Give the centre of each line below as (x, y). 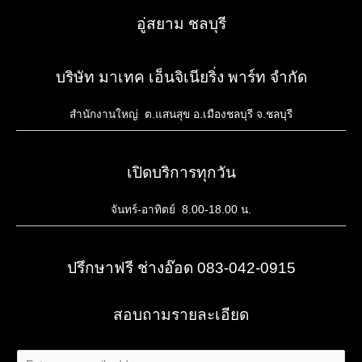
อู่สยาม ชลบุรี (181, 23)
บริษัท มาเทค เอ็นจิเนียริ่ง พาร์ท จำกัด (181, 77)
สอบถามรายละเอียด (181, 314)
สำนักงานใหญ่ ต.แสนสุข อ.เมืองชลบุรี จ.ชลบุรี (181, 115)
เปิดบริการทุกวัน (181, 173)
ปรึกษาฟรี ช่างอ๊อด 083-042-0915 (181, 268)
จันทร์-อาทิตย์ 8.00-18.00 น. (181, 210)
